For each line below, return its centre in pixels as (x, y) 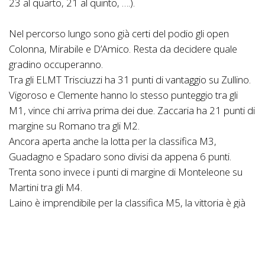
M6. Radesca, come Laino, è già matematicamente (118, 233)
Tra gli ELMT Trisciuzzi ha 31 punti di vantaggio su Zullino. (130, 79)
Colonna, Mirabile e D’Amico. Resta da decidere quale (123, 49)
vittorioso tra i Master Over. (67, 248)
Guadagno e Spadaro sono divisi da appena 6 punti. (120, 156)
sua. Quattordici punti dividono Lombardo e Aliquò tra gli (130, 218)
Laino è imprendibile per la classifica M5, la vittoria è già (127, 202)
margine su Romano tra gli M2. (74, 125)
